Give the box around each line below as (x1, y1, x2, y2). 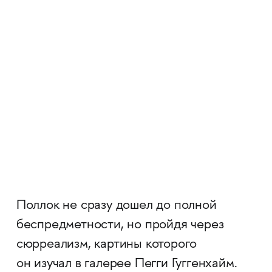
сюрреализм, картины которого (16, 237, 197, 253)
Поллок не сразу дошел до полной (16, 199, 217, 214)
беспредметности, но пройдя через (16, 218, 224, 233)
